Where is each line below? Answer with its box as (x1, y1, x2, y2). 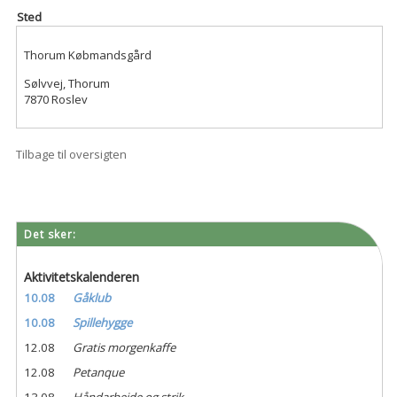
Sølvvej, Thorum (23, 75, 110, 92)
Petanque (73, 364, 125, 381)
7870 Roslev (23, 91, 88, 108)
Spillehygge (73, 315, 133, 331)
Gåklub (73, 290, 112, 307)
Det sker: (23, 227, 76, 243)
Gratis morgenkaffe (73, 339, 176, 356)
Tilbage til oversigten (15, 145, 127, 162)
